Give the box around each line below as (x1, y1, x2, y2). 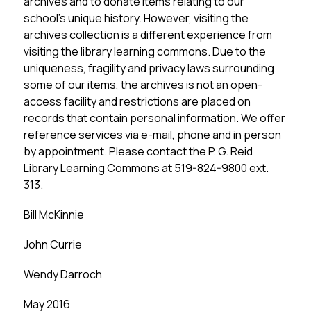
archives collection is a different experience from (23, 27, 272, 42)
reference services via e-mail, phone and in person (23, 127, 281, 142)
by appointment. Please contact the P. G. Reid (23, 144, 253, 159)
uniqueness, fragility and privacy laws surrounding (23, 60, 274, 76)
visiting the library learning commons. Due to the (23, 44, 266, 59)
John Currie (23, 237, 82, 252)
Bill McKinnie (23, 207, 84, 222)
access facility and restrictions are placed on (23, 94, 251, 109)
